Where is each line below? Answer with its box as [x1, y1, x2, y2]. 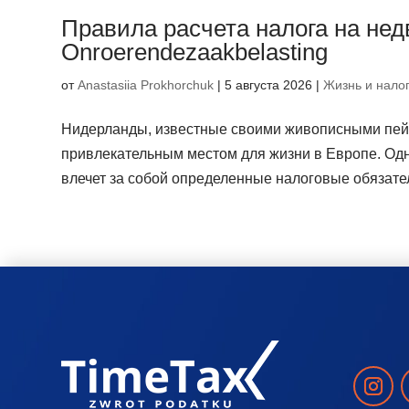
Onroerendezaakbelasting [61, 38, 329, 67]
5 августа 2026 [225, 78, 313, 93]
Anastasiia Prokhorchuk [78, 78, 215, 93]
